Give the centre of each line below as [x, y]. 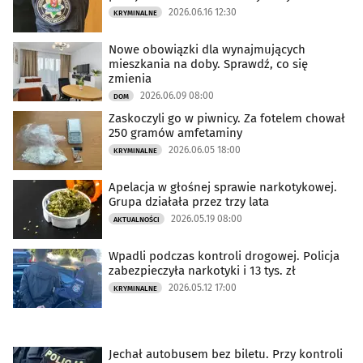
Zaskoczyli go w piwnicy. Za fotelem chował [227, 119]
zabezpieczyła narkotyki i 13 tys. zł [202, 271]
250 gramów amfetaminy [175, 133]
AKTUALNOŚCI [137, 220]
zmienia [130, 79]
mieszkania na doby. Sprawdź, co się [208, 64]
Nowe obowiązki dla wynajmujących [207, 50]
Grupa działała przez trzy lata [189, 202]
